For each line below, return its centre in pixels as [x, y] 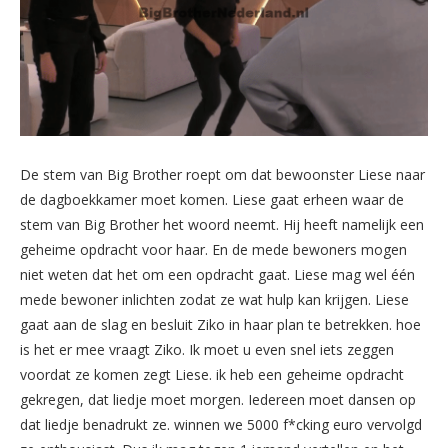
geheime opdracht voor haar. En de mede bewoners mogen [213, 249]
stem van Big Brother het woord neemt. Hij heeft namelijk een [222, 224]
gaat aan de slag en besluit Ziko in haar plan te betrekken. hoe [220, 324]
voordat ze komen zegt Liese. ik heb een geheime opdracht [212, 374]
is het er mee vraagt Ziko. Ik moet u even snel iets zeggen [207, 349]
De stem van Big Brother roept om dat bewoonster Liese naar [222, 174]
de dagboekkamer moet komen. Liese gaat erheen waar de [212, 199]
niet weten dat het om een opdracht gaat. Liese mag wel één [217, 274]
